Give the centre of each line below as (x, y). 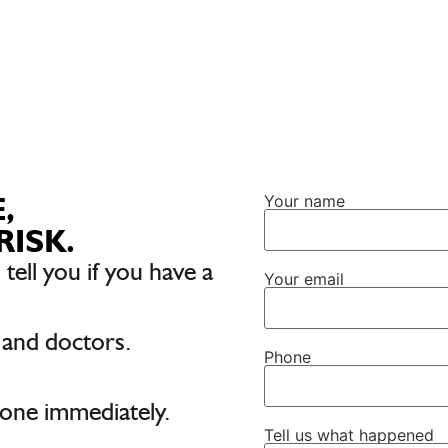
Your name (304, 200)
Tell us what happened (349, 434)
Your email (304, 278)
